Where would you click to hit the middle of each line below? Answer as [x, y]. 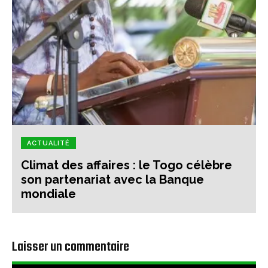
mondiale [48, 194]
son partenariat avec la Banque [112, 180]
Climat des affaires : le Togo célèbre [127, 165]
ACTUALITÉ [48, 144]
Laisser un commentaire [71, 247]
